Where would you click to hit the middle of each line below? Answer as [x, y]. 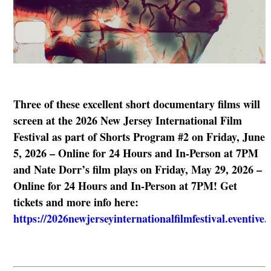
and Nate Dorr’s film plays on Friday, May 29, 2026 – [137, 170]
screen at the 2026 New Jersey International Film [127, 121]
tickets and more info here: [76, 202]
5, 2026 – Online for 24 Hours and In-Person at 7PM [135, 153]
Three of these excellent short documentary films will [136, 104]
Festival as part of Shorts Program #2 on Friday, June [139, 137]
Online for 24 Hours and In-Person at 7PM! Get [125, 186]
